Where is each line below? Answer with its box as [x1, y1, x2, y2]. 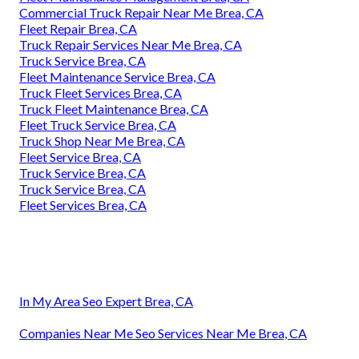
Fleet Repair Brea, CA [19, 20, 137, 36]
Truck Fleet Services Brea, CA [19, 84, 182, 100]
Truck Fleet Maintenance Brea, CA [19, 100, 208, 116]
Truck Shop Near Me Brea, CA [19, 132, 185, 148]
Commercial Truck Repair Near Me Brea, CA [19, 4, 264, 20]
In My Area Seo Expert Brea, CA [19, 292, 193, 309]
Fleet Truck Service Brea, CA [19, 116, 176, 132]
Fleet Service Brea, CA [19, 148, 141, 164]
